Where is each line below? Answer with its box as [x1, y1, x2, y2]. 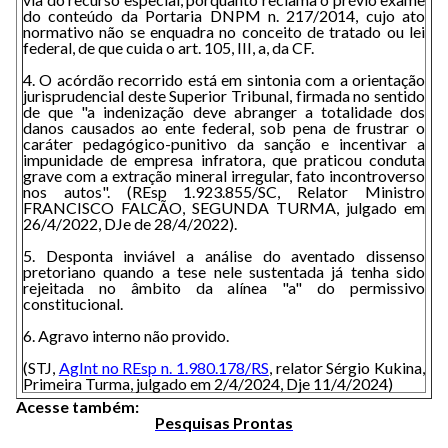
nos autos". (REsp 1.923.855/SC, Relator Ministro [23, 182, 425, 201]
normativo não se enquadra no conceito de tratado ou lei [23, 22, 425, 41]
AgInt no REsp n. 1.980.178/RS [58, 358, 269, 377]
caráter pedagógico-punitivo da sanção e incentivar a [23, 134, 425, 153]
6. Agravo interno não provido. [23, 326, 229, 345]
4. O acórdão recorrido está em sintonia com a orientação [23, 70, 425, 89]
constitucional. [23, 294, 123, 313]
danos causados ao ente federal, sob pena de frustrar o [23, 118, 425, 137]
